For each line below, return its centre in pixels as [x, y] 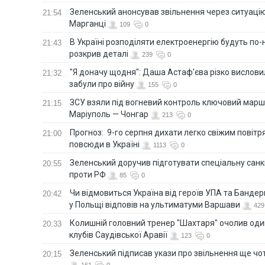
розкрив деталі [99, 54]
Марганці [88, 23]
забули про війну [102, 84]
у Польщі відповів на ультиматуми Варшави [155, 204]
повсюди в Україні [104, 144]
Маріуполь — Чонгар [109, 114]
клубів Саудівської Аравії [118, 235]
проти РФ [88, 174]
